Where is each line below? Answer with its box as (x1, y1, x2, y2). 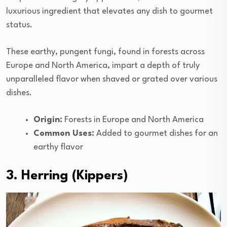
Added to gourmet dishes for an (94, 129, 218, 138)
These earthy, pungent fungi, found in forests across (6, 47, 205, 56)
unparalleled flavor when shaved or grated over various (6, 74, 217, 84)
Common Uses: (33, 129, 94, 138)
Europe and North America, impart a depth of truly (6, 61, 200, 70)
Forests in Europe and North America (62, 115, 204, 124)
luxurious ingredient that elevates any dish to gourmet (6, 7, 213, 16)
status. (6, 20, 32, 29)
